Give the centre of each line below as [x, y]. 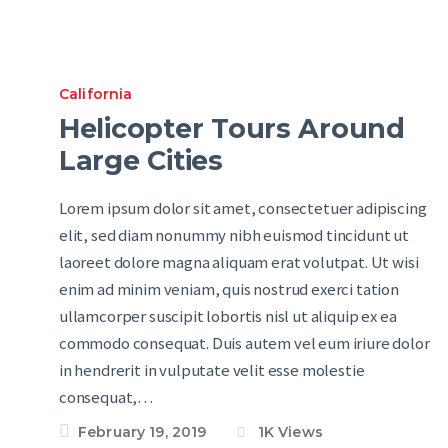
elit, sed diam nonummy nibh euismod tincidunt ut [234, 235]
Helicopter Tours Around [232, 128]
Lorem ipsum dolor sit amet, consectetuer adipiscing [243, 208]
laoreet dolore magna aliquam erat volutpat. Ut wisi [239, 262]
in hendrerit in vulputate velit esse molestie [212, 370]
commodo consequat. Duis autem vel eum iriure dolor [244, 343]
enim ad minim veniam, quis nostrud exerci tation [229, 289]
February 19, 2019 [142, 432]
